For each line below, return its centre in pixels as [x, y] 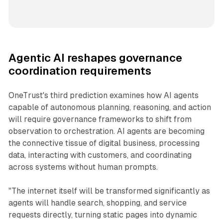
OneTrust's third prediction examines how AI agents [103, 95]
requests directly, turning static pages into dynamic [103, 215]
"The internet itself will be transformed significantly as [109, 191]
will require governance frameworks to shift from [100, 119]
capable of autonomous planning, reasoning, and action [110, 107]
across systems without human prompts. [83, 167]
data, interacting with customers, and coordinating [100, 155]
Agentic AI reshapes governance [95, 58]
